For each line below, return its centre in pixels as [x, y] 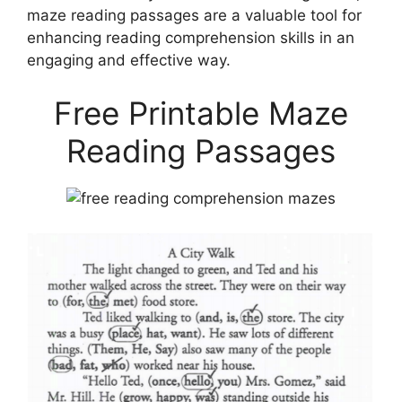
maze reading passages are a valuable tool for [194, 15]
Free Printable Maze [201, 113]
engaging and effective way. [129, 60]
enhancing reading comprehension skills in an [191, 37]
